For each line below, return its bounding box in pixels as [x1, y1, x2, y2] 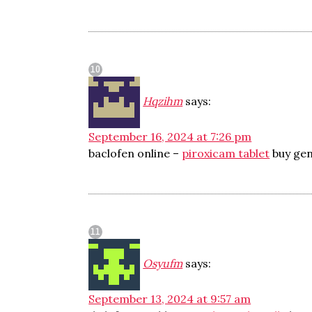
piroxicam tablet [182, 146, 270, 160]
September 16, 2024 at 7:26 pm [88, 130, 252, 143]
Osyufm [143, 256, 183, 270]
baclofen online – [88, 146, 182, 160]
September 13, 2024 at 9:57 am [88, 292, 251, 306]
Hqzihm [143, 94, 183, 108]
